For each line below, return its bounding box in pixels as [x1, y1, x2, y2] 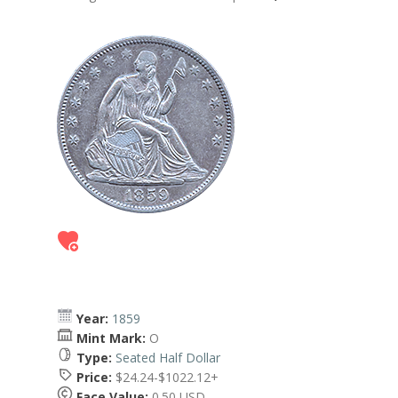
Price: [76, 369, 112, 386]
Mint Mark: [76, 330, 146, 346]
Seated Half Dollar [115, 349, 220, 366]
